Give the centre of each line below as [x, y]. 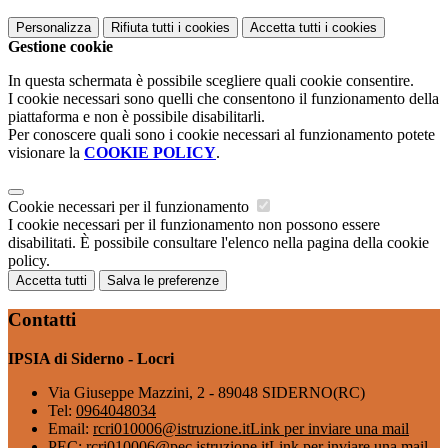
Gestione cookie [60, 46]
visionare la [46, 152]
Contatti [42, 320]
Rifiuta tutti [142, 27]
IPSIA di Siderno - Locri [91, 358]
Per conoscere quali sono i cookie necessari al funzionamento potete [221, 134]
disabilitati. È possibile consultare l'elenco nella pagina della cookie [218, 242]
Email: [70, 428]
